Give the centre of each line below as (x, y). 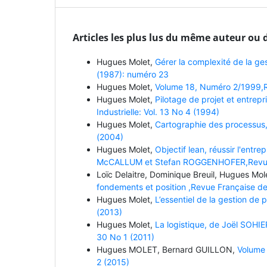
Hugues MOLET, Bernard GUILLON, (167, 250)
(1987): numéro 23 (133, 74)
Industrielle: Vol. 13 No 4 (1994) (158, 112)
